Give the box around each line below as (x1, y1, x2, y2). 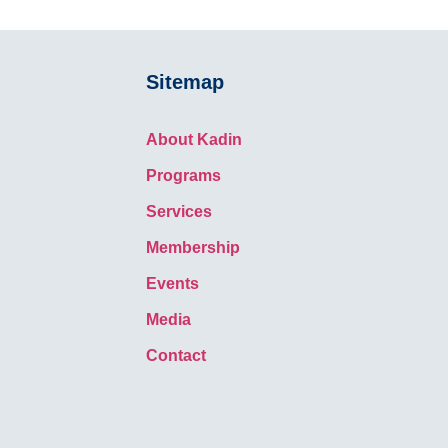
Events (145, 275, 199, 292)
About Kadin (145, 131, 242, 148)
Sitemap (145, 71, 224, 93)
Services (145, 203, 212, 220)
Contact (145, 347, 206, 364)
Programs (145, 167, 221, 184)
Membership (145, 239, 240, 256)
